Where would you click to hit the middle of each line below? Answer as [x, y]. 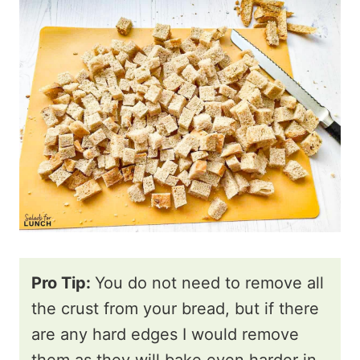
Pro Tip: [63, 282]
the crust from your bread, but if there [175, 308]
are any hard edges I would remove [165, 334]
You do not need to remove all [209, 282]
